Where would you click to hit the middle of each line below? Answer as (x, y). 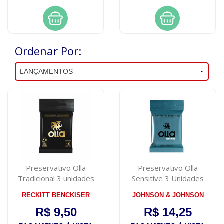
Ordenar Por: (48, 51)
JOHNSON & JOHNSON (168, 195)
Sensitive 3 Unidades (168, 178)
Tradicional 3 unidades (56, 178)
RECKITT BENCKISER (56, 195)
